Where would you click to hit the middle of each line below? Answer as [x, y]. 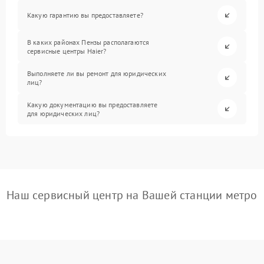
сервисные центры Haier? [67, 51]
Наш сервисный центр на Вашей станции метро [132, 195]
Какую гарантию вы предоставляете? [85, 15]
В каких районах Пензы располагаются [88, 42]
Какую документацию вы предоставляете [93, 104]
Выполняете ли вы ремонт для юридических [97, 73]
